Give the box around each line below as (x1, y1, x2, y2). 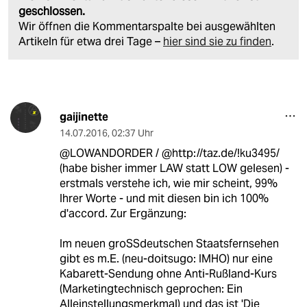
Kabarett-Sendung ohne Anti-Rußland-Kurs (59, 266, 277, 281)
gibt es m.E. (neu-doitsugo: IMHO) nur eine (59, 251, 273, 266)
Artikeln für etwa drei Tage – (19, 34, 163, 49)
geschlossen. (19, 3, 85, 19)
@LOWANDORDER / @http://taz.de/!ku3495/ (59, 145, 280, 160)
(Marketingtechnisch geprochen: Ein (59, 281, 243, 296)
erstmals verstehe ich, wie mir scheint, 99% (59, 175, 278, 191)
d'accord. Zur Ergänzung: (59, 206, 186, 221)
